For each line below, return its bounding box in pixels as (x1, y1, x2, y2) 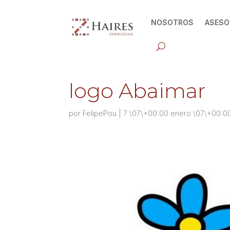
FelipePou (83, 109, 117, 118)
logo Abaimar (69, 78, 206, 103)
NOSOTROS (150, 18, 194, 27)
